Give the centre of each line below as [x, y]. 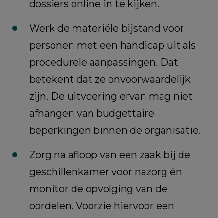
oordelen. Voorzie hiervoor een [102, 206]
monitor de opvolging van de [98, 189]
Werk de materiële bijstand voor [107, 28]
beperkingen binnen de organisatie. [115, 131]
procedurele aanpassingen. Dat [104, 63]
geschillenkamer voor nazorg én [106, 172]
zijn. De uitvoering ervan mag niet [111, 97]
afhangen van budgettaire [92, 114]
